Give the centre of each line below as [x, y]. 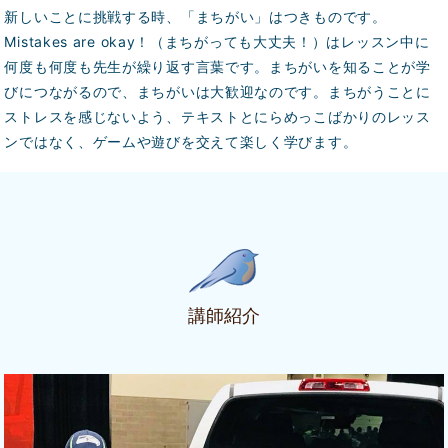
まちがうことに [379, 92]
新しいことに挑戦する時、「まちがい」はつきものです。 [195, 17]
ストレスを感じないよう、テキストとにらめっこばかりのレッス [217, 117]
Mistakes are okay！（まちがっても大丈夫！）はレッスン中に [217, 42]
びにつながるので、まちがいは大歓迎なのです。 [166, 92]
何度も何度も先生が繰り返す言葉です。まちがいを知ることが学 [217, 67]
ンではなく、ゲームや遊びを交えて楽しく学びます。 [181, 142]
